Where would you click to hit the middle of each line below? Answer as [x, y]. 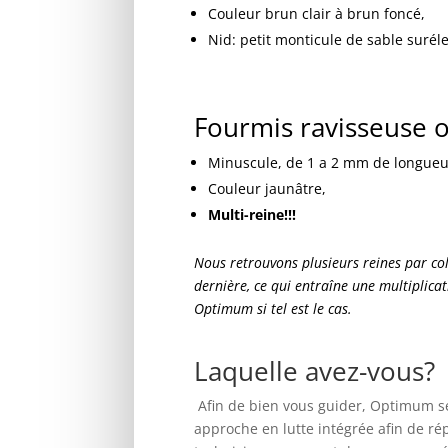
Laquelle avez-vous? [315, 371]
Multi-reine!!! [252, 215]
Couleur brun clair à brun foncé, [317, 13]
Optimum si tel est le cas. [273, 309]
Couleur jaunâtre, [267, 189]
